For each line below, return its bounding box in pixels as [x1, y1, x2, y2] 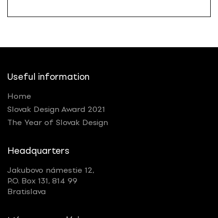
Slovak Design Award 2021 [7, 104, 105, 114]
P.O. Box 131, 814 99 [7, 176, 77, 186]
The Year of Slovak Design [7, 117, 108, 127]
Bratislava [7, 187, 46, 197]
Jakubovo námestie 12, [7, 165, 94, 175]
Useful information [7, 71, 90, 82]
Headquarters [7, 145, 70, 157]
